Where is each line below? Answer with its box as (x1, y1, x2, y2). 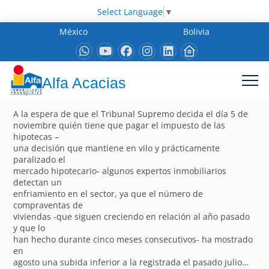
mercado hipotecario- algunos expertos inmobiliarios (13, 165, 227, 177)
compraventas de (13, 199, 83, 211)
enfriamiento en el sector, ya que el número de (13, 187, 204, 199)
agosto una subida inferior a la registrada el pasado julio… (13, 256, 249, 268)
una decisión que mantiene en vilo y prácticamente (13, 142, 220, 154)
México (59, 25, 88, 37)
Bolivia (183, 25, 210, 37)
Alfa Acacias (42, 74, 126, 92)
